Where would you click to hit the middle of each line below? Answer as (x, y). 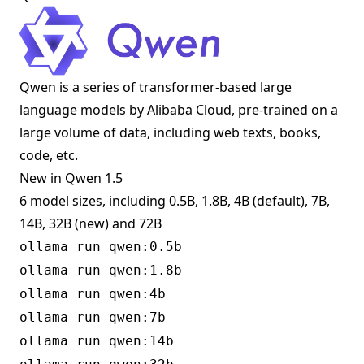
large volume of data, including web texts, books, (170, 132)
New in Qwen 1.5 (71, 178)
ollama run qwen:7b (93, 317)
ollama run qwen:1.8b (101, 270)
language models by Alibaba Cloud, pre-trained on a (179, 109)
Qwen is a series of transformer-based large (156, 87)
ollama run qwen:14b (97, 340)
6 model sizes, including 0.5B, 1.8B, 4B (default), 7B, (175, 200)
